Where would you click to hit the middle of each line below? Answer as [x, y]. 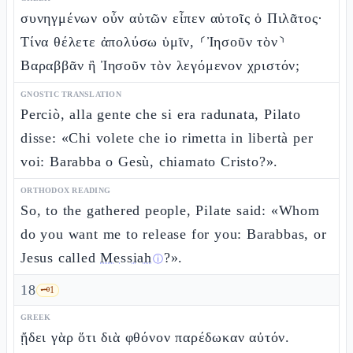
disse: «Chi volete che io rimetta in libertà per [167, 138]
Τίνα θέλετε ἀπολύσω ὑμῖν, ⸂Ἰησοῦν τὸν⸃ [153, 42]
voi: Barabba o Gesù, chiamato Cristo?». [150, 162]
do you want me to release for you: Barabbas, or [174, 234]
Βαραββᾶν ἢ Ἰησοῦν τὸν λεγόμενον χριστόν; [160, 65]
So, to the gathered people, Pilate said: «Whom [170, 210]
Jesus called [61, 258]
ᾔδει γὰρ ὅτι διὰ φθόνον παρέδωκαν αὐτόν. [155, 337]
